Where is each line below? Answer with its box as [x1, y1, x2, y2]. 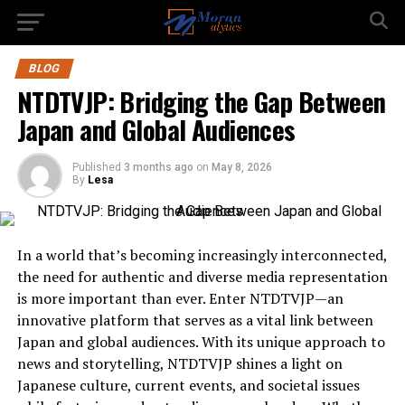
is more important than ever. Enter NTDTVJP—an [16, 288, 344, 308]
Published [71, 161, 121, 174]
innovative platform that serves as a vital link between [16, 310, 373, 330]
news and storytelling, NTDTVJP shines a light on [16, 353, 343, 373]
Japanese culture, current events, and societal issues [16, 375, 360, 395]
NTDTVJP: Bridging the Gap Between [16, 82, 386, 120]
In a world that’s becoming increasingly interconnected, [16, 245, 387, 265]
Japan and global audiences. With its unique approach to [16, 332, 385, 352]
